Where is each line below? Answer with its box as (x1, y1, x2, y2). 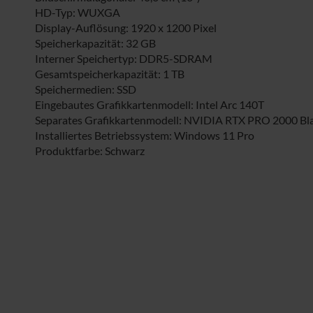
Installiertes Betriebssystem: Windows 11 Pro (35, 128, 254, 142)
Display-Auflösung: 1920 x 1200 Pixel (35, 20, 217, 34)
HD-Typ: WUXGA (35, 5, 120, 19)
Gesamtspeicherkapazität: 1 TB (35, 66, 184, 80)
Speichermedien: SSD (35, 82, 136, 96)
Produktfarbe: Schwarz (35, 143, 145, 157)
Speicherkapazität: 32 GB (35, 36, 156, 50)
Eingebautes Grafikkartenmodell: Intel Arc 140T (35, 97, 264, 111)
